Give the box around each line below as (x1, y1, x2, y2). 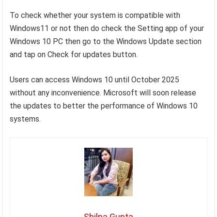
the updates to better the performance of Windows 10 (10, 101, 198, 110)
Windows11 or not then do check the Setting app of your (10, 23, 204, 33)
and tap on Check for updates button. (10, 49, 138, 59)
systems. (10, 114, 41, 124)
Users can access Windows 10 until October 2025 (10, 75, 180, 84)
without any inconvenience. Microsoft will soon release (10, 88, 197, 97)
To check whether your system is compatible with (10, 10, 181, 20)
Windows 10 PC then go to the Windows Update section (10, 36, 202, 46)
